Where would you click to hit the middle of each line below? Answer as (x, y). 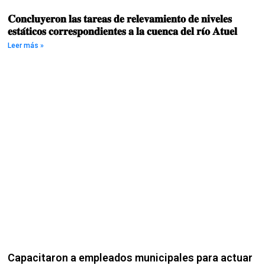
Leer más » (26, 46)
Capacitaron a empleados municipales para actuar (130, 257)
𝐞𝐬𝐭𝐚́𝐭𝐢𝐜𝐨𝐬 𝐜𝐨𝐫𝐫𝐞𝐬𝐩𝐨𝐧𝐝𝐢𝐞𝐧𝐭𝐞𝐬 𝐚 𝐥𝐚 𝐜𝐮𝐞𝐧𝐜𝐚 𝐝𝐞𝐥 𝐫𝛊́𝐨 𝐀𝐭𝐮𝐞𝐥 (123, 31)
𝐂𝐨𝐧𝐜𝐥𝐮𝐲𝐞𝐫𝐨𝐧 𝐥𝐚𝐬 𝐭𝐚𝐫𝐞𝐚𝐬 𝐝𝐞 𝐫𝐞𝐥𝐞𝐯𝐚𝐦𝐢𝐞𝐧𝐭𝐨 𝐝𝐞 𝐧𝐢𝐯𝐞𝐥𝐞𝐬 (120, 19)
